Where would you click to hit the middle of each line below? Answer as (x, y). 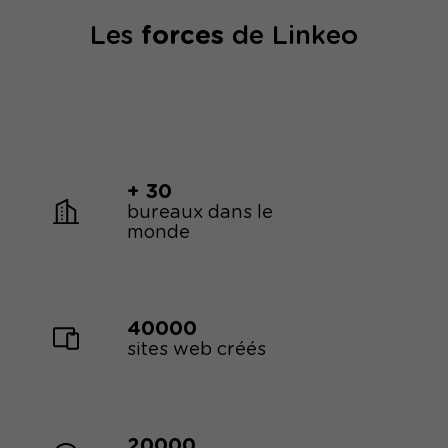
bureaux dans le (200, 212)
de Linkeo (290, 36)
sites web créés (197, 349)
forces (182, 36)
